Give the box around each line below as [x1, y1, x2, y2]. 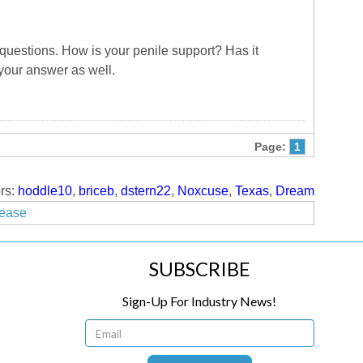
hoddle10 [18, 184, 72, 198]
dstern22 [121, 184, 171, 198]
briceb [79, 184, 114, 198]
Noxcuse [177, 184, 228, 198]
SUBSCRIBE [148, 257, 250, 280]
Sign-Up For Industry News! [122, 293, 277, 309]
